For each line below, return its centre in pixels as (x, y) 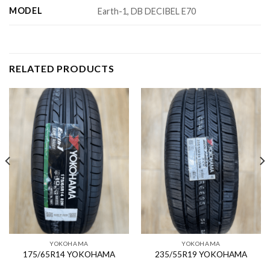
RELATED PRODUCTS (62, 69)
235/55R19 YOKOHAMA (201, 254)
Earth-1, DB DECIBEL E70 (147, 11)
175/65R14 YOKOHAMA (69, 254)
